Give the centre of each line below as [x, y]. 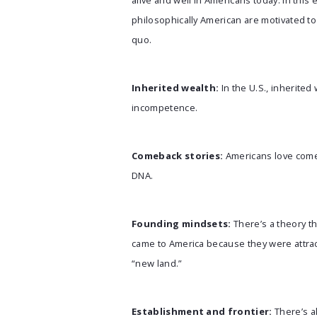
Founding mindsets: [181, 224]
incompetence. [165, 108]
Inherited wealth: [175, 88]
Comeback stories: [178, 156]
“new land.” [157, 263]
